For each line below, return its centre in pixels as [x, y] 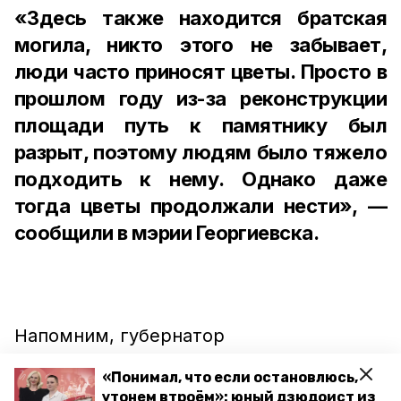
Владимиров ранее [103, 386]
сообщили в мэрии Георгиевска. [167, 233]
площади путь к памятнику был [200, 125]
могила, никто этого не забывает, [200, 45]
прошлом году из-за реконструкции [200, 98]
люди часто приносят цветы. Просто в [200, 72]
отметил [230, 386]
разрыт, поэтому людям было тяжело [200, 152]
